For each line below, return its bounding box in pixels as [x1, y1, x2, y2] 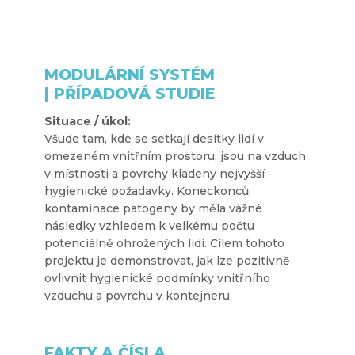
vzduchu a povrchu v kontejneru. [44, 288, 232, 303]
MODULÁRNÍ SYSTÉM [44, 65, 215, 84]
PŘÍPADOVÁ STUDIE [54, 84, 215, 103]
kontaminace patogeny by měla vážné [44, 200, 262, 216]
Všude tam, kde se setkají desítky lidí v [44, 131, 264, 146]
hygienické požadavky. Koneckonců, [44, 183, 251, 198]
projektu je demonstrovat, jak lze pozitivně [44, 253, 290, 268]
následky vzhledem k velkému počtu [44, 218, 254, 233]
